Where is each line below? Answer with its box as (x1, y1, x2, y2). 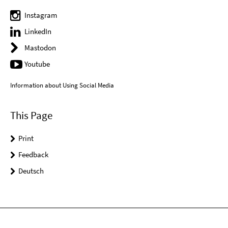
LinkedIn (24, 26, 51, 36)
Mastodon (24, 42, 56, 52)
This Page (10, 108, 52, 122)
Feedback (18, 149, 48, 159)
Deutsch (18, 165, 44, 176)
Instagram (24, 10, 57, 20)
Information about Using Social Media (10, 80, 114, 90)
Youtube (24, 59, 50, 69)
